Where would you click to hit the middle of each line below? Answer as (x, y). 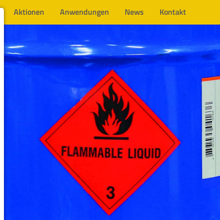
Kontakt (173, 12)
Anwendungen (84, 12)
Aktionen (29, 12)
